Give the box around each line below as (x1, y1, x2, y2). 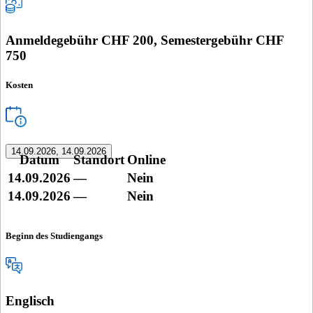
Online (127, 152, 166, 168)
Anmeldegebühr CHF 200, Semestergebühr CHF (6, 33, 284, 48)
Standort (73, 152, 124, 168)
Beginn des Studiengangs (6, 230, 103, 241)
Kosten (6, 79, 33, 90)
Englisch (6, 293, 54, 309)
